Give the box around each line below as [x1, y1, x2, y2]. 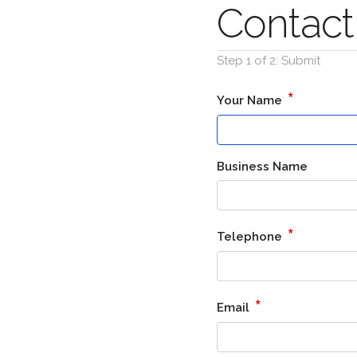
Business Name [217, 159, 308, 174]
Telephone [217, 229, 285, 244]
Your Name [217, 93, 285, 108]
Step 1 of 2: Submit [217, 53, 320, 68]
